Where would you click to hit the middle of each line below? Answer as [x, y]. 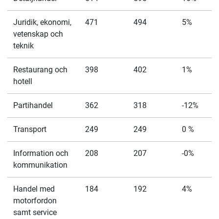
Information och [41, 153]
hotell [23, 81]
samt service [35, 212]
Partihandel [33, 105]
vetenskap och [38, 34]
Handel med [34, 189]
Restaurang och [40, 70]
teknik [23, 46]
